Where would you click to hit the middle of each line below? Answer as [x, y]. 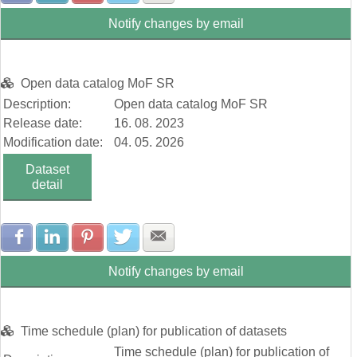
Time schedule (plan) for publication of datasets [154, 331]
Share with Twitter [200, 237]
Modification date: [53, 142]
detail [47, 184]
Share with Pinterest [171, 237]
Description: [37, 104]
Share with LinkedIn [135, 237]
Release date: [43, 123]
